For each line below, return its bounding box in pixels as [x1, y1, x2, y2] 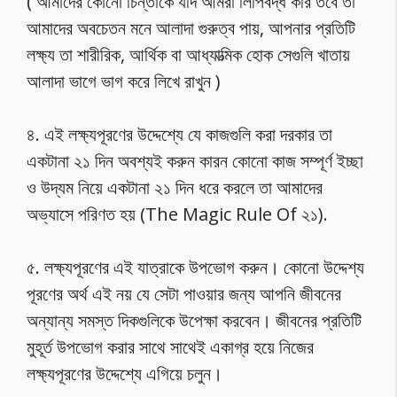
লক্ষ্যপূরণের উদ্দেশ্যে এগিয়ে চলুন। [27, 362, 222, 385]
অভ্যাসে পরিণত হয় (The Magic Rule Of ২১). [27, 202, 328, 226]
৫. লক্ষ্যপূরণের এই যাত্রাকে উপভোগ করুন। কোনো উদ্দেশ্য [27, 255, 364, 279]
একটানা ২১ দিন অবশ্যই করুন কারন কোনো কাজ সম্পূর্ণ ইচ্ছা [27, 149, 363, 173]
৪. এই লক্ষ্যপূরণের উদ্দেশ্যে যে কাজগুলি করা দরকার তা [27, 122, 332, 146]
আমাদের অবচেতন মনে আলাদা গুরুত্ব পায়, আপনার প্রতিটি [27, 16, 355, 40]
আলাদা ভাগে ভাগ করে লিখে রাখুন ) [27, 69, 221, 93]
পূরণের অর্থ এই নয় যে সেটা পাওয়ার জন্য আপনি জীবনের [27, 282, 341, 306]
